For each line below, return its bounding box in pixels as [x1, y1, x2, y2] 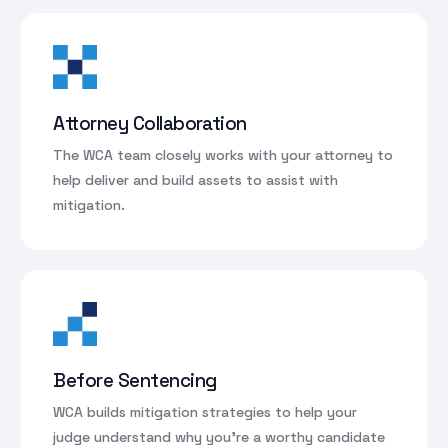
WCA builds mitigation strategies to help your [53, 402, 358, 421]
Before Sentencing [53, 367, 217, 393]
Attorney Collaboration [53, 110, 247, 136]
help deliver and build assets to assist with [53, 170, 339, 189]
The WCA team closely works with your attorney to [53, 145, 394, 164]
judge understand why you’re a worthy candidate [53, 427, 386, 446]
